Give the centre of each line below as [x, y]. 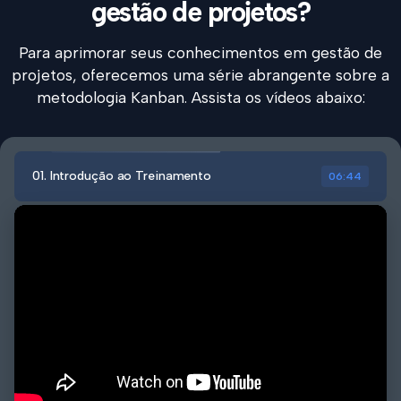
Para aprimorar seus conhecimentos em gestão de [200, 52]
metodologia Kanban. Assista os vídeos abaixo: [200, 97]
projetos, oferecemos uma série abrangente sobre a [200, 74]
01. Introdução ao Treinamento [122, 175]
